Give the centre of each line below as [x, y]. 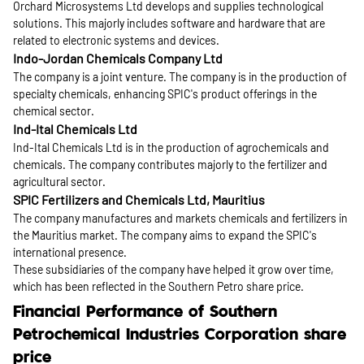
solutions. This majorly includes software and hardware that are [169, 23]
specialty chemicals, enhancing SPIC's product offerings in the [165, 94]
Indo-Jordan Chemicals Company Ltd [118, 58]
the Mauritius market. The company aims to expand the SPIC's [165, 235]
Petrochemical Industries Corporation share [180, 335]
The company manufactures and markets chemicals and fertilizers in [180, 218]
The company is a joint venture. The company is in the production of [180, 77]
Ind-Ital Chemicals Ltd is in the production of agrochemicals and [171, 147]
